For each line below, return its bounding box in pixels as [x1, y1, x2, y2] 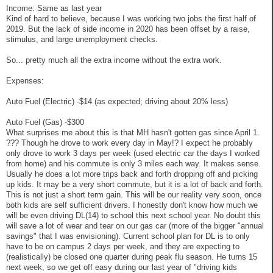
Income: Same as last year [6, 4, 102, 13]
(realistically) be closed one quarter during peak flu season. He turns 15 [6, 252, 257, 262]
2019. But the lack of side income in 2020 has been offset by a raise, [6, 24, 250, 34]
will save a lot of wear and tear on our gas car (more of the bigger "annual [6, 221, 264, 231]
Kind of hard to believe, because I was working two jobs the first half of [6, 14, 256, 24]
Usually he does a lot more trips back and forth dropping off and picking [6, 169, 258, 179]
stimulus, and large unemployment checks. [6, 35, 158, 44]
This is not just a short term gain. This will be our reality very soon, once [6, 190, 261, 200]
